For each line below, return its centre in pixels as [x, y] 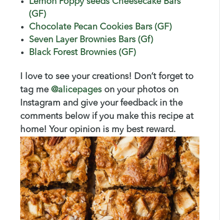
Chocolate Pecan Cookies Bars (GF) [100, 27]
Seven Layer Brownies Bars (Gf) [91, 40]
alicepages [80, 90]
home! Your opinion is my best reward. [98, 129]
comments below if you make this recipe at [107, 116]
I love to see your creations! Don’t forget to [107, 76]
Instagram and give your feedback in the [101, 103]
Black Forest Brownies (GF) [82, 52]
